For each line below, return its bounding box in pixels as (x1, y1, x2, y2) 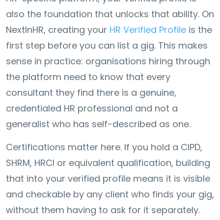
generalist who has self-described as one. (6, 117, 191, 130)
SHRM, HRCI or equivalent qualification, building (6, 156, 210, 169)
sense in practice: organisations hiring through (6, 55, 210, 67)
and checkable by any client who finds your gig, (6, 188, 214, 200)
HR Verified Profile (110, 23, 186, 36)
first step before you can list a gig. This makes (6, 39, 208, 52)
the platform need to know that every (6, 70, 170, 83)
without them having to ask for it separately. (6, 203, 200, 216)
